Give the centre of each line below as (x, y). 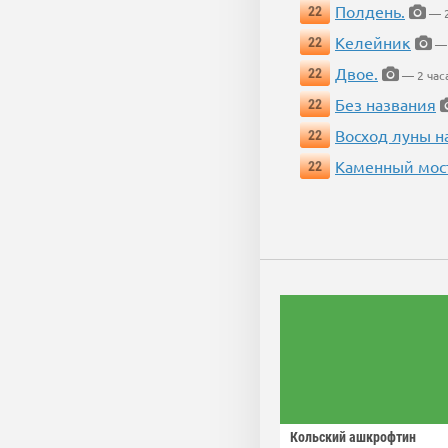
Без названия (385, 104)
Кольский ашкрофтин (353, 437)
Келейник (373, 42)
